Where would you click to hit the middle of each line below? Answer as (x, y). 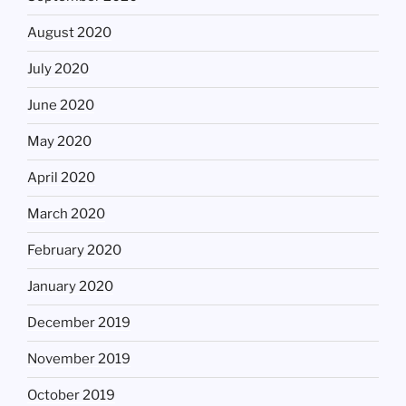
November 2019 (79, 359)
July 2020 (58, 69)
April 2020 (61, 178)
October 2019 (71, 396)
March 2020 (66, 214)
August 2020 (69, 33)
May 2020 (59, 142)
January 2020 (70, 287)
